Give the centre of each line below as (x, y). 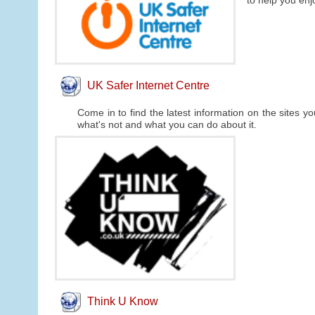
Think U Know (122, 302)
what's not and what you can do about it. (167, 124)
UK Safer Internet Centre (148, 85)
